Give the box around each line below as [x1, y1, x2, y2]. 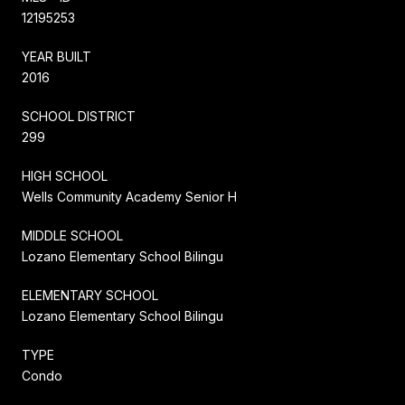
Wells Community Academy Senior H [22, 188, 237, 204]
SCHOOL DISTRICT [22, 108, 136, 124]
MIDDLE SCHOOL [22, 227, 123, 243]
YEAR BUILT [22, 48, 91, 64]
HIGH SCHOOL [22, 167, 108, 184]
